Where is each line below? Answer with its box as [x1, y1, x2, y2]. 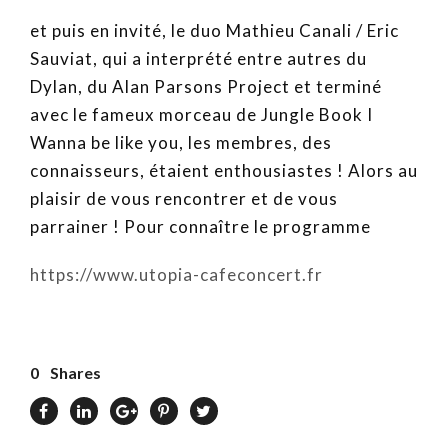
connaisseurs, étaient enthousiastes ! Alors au [30, 160, 418, 181]
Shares [50, 363, 101, 382]
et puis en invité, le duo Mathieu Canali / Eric [30, 20, 399, 41]
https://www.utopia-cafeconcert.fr [30, 264, 323, 285]
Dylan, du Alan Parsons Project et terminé [30, 76, 382, 97]
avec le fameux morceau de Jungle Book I [30, 104, 373, 125]
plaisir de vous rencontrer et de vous [30, 188, 338, 209]
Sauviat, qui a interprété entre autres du [30, 48, 367, 69]
